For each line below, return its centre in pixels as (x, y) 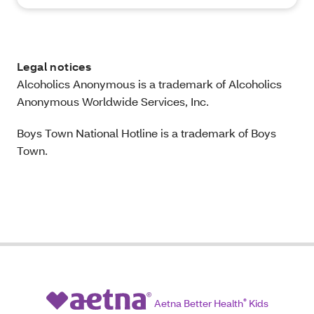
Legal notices (54, 67)
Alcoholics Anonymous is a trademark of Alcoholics (149, 84)
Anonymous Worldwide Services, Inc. (113, 102)
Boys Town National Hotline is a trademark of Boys (146, 133)
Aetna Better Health (198, 303)
